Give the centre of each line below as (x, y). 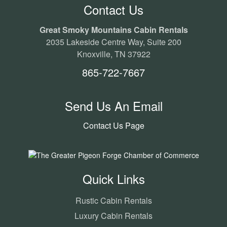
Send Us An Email (113, 106)
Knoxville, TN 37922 (113, 54)
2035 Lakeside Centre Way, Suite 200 (113, 42)
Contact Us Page (113, 125)
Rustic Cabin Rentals (113, 201)
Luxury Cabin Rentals (113, 216)
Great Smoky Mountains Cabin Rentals (113, 30)
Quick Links (113, 179)
